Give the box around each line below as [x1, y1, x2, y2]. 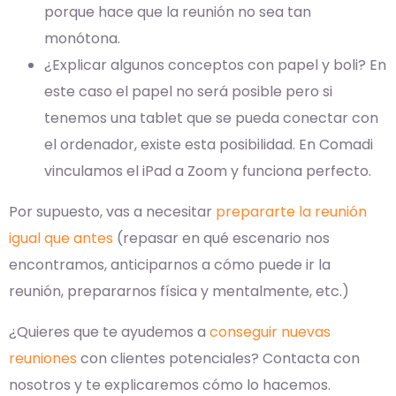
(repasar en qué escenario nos [113, 228, 330, 249]
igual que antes [9, 228, 113, 249]
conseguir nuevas [209, 322, 331, 343]
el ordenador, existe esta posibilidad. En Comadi [44, 134, 373, 156]
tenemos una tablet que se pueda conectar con [44, 108, 378, 129]
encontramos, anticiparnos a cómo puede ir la [9, 255, 331, 276]
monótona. [44, 28, 120, 49]
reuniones [9, 348, 77, 369]
